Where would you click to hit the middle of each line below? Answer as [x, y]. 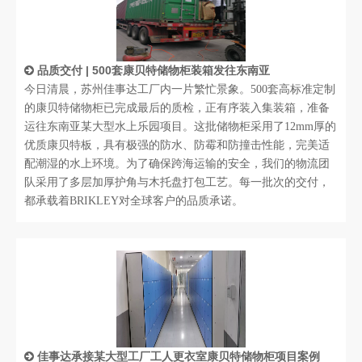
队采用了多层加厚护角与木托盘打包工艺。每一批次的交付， [177, 182]
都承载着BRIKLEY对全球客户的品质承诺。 [134, 201]
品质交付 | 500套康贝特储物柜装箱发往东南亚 [154, 70]
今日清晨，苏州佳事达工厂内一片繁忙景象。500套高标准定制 [180, 89]
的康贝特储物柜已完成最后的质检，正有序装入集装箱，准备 [177, 108]
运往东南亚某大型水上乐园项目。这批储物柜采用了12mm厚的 [180, 126]
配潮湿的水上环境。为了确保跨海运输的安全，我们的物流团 [177, 164]
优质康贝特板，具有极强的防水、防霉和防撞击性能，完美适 [177, 145]
